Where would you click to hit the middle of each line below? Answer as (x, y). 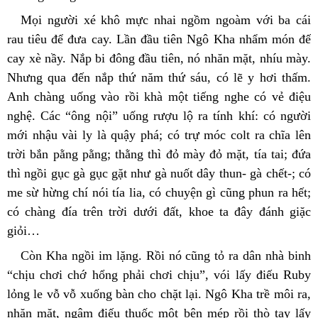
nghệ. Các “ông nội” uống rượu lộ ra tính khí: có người (159, 115)
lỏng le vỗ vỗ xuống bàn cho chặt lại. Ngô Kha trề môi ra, (159, 294)
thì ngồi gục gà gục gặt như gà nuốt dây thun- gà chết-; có (159, 173)
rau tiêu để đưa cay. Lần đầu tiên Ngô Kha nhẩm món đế (159, 39)
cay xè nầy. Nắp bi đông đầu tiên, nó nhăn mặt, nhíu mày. (159, 58)
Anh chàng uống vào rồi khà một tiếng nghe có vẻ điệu (159, 96)
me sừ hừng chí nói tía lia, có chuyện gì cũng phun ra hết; (159, 192)
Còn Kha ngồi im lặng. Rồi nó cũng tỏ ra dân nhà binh (166, 255)
